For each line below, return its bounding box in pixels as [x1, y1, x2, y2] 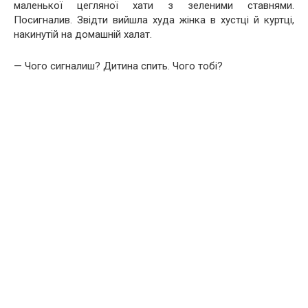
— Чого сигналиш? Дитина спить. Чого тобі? [14, 59, 223, 72]
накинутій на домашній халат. [14, 27, 152, 41]
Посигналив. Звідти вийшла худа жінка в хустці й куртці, [14, 13, 294, 26]
